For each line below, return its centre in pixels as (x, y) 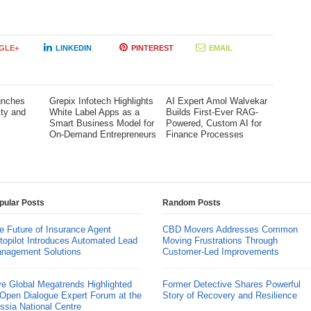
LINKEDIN (73, 48)
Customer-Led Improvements (220, 252)
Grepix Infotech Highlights (101, 101)
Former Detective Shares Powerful (231, 284)
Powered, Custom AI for (213, 123)
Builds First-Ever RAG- (212, 112)
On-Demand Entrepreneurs (102, 134)
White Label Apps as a (94, 112)
